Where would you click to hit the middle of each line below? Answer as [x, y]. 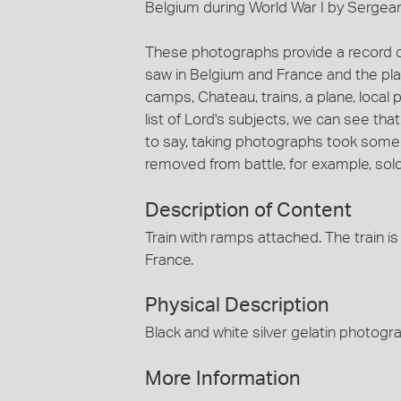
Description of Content [248, 210]
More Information [223, 378]
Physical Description [237, 305]
